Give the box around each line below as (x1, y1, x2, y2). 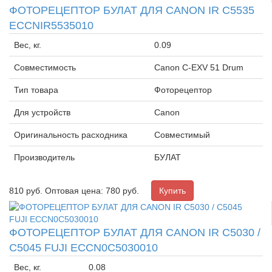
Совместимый (154, 129, 210, 140)
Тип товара (14, 84, 58, 95)
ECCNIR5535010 (9, 19, 93, 32)
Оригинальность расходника (14, 129, 127, 140)
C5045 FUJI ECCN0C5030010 (9, 241, 158, 254)
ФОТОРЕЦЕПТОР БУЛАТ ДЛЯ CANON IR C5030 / (9, 226, 260, 239)
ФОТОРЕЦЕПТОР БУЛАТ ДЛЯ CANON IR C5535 (9, 4, 254, 16)
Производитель (14, 152, 75, 162)
